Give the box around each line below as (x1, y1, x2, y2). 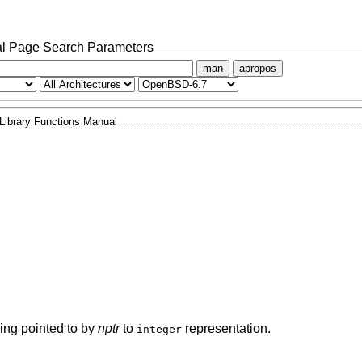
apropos (238, 61, 276, 74)
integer (136, 323, 182, 336)
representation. (181, 322, 271, 336)
